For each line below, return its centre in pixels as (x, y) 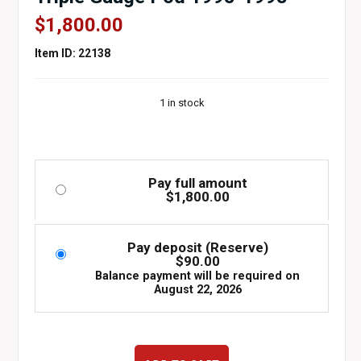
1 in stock (181, 103)
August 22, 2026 (197, 290)
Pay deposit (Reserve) (197, 247)
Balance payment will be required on (198, 276)
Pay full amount (197, 183)
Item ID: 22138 (73, 53)
